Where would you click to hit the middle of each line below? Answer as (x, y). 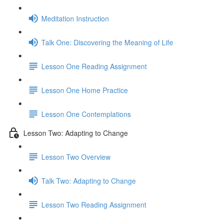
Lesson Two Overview (76, 157)
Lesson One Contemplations (86, 114)
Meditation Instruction (75, 18)
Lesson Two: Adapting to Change (76, 133)
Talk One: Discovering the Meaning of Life (107, 42)
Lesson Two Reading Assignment (94, 204)
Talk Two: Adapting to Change (89, 180)
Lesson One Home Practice (85, 90)
